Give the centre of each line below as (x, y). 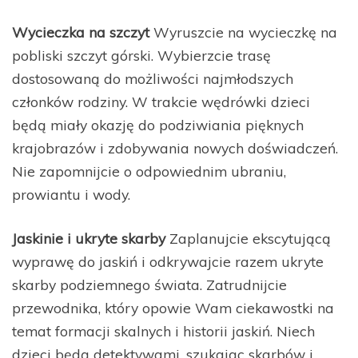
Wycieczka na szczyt (81, 32)
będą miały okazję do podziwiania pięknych (158, 124)
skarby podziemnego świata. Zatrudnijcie (149, 284)
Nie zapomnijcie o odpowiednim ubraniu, (149, 171)
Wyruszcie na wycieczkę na (243, 32)
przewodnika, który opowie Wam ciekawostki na (173, 307)
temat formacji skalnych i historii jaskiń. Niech (163, 330)
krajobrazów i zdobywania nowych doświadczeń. (175, 147)
